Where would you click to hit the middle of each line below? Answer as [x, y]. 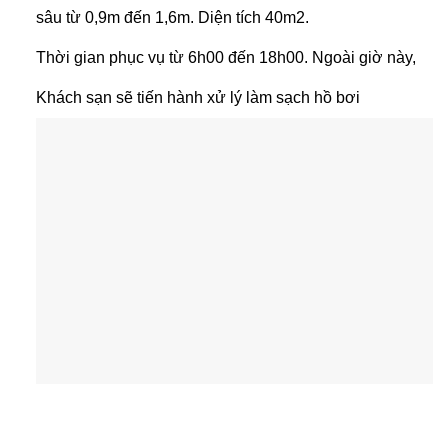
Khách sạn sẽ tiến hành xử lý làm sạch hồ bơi [197, 97]
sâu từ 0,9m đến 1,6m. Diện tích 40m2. [172, 17]
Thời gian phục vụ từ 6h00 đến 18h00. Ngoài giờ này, [225, 57]
